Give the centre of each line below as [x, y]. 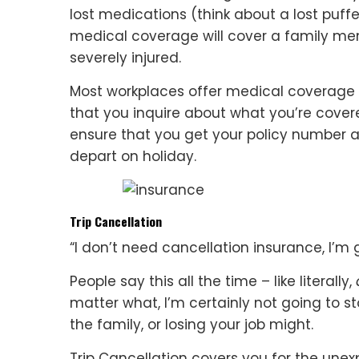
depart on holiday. [133, 156]
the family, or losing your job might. [192, 325]
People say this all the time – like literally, [213, 281]
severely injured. [125, 58]
